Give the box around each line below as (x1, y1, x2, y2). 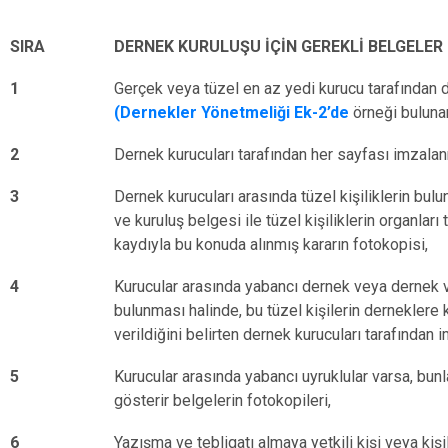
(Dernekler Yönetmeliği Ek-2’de (114, 103, 349, 122)
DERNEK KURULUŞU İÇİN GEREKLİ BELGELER (114, 37, 443, 56)
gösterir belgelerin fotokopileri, (114, 391, 331, 410)
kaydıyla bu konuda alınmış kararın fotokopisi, (114, 235, 428, 254)
